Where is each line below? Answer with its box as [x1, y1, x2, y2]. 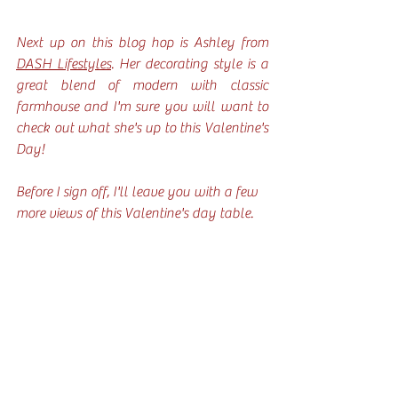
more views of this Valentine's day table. [16, 205, 257, 222]
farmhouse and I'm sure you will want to [16, 99, 268, 115]
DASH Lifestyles [16, 56, 111, 73]
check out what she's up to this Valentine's [16, 120, 268, 137]
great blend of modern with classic [16, 77, 268, 94]
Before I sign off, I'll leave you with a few [16, 184, 261, 201]
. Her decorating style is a [111, 56, 268, 73]
